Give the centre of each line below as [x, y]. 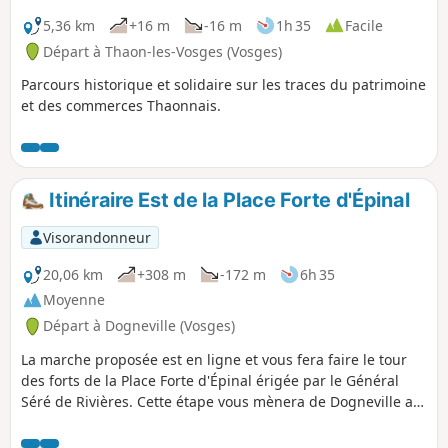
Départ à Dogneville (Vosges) [139, 326]
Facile [364, 25]
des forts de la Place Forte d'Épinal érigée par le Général [210, 381]
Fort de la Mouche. [83, 423]
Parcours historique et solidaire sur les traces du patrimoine [223, 85]
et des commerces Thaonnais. [121, 106]
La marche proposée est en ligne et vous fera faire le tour [214, 360]
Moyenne [74, 300]
